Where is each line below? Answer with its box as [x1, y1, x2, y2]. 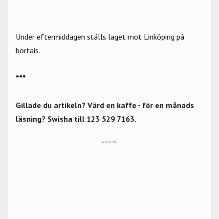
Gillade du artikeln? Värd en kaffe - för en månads [16, 100, 194, 110]
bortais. [16, 45, 42, 56]
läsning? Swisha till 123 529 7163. [16, 114, 136, 124]
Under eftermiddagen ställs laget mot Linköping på [16, 32, 184, 42]
